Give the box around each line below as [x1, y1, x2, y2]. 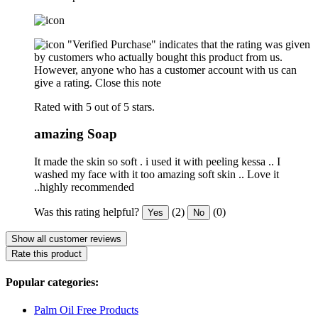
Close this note [95, 76, 161, 89]
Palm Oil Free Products [34, 304, 138, 317]
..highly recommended [34, 180, 134, 193]
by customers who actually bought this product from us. [34, 50, 283, 63]
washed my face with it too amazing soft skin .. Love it [34, 168, 279, 180]
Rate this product [11, 248, 82, 259]
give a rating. [34, 76, 92, 89]
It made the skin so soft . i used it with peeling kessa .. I [34, 155, 280, 168]
